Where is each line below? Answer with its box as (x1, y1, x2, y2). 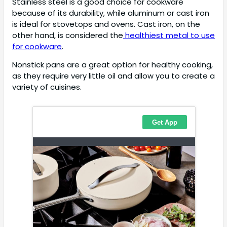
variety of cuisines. (12, 82, 82, 93)
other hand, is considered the (12, 29, 123, 41)
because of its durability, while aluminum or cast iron (12, 7, 209, 18)
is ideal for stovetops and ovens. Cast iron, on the (12, 18, 200, 29)
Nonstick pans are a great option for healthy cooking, (12, 59, 213, 70)
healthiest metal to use (123, 29, 215, 41)
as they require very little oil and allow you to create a (12, 70, 215, 82)
